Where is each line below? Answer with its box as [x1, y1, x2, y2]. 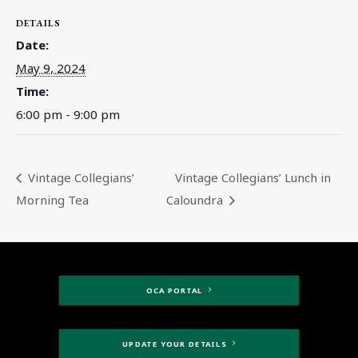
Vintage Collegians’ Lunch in [175, 169, 332, 185]
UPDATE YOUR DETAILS [122, 338, 227, 350]
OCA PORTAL [145, 284, 203, 296]
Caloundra [166, 191, 227, 208]
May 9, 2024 [16, 60, 86, 76]
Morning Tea [16, 191, 89, 208]
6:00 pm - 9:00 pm [16, 106, 120, 122]
